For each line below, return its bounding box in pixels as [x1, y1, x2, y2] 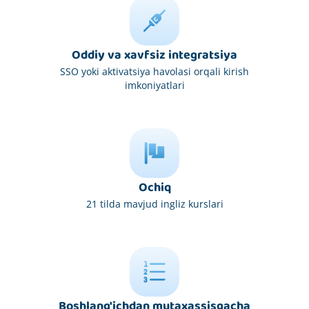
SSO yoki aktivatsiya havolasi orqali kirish [60, 64, 249, 78]
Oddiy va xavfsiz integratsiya [72, 45, 237, 65]
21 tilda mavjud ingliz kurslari [86, 197, 223, 210]
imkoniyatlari [124, 78, 185, 92]
